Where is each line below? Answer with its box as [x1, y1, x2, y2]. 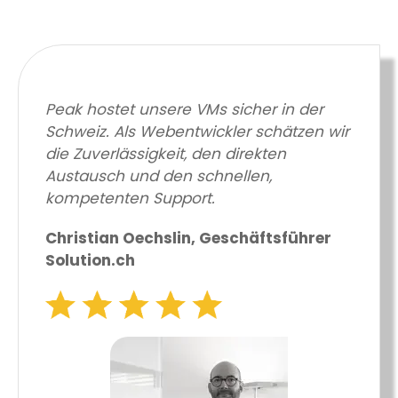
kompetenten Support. [45, 187, 215, 209]
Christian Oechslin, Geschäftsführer [45, 227, 331, 249]
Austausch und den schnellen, [45, 164, 272, 187]
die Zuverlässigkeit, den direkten [45, 142, 286, 164]
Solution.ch [45, 249, 135, 271]
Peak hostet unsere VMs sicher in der [45, 98, 323, 120]
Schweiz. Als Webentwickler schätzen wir [45, 120, 349, 142]
